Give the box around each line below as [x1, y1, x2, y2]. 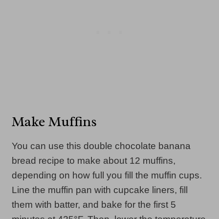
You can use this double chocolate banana [12, 140, 191, 151]
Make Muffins [12, 112, 97, 130]
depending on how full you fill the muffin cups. [12, 170, 202, 180]
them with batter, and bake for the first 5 [12, 199, 176, 210]
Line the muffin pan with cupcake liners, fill [12, 184, 188, 195]
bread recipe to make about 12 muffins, [12, 155, 175, 166]
